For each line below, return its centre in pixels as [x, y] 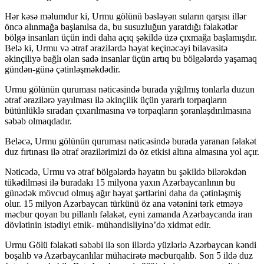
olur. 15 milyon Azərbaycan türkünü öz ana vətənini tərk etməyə [124, 203]
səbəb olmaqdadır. [38, 121]
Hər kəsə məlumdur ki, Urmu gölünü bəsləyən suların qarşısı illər [126, 16]
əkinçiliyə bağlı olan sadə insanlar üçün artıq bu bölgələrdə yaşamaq [131, 58]
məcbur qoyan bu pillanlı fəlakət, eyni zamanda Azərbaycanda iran [128, 214]
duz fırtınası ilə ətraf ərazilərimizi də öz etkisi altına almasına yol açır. [132, 151]
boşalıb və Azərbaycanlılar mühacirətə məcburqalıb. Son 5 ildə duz [129, 255]
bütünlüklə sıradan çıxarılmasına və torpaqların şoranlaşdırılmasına [128, 110]
